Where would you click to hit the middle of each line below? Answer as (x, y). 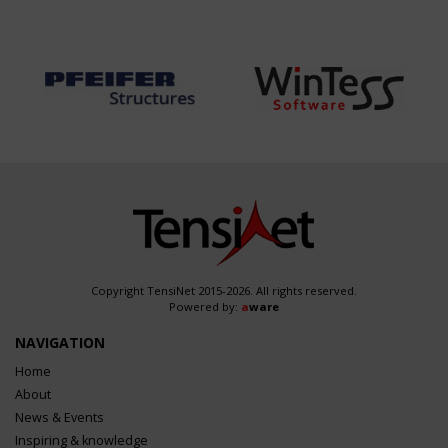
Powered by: (205, 307)
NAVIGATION (60, 343)
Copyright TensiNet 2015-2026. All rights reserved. (224, 291)
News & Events (59, 418)
